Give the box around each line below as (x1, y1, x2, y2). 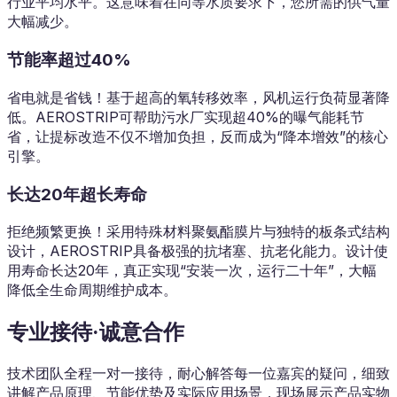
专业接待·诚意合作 (7, 319, 184, 346)
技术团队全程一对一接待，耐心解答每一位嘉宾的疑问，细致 (7, 364, 390, 383)
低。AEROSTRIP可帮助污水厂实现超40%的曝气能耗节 (7, 107, 364, 126)
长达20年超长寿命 (7, 183, 147, 205)
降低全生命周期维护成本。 (7, 281, 177, 300)
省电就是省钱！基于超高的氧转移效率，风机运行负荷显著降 (7, 88, 390, 106)
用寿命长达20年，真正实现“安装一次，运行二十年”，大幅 (7, 261, 377, 280)
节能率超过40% (7, 50, 131, 71)
